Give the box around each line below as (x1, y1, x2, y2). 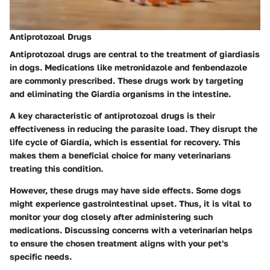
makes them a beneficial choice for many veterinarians (10, 150, 231, 161)
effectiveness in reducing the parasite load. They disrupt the (10, 124, 257, 134)
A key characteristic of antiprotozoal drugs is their (10, 110, 215, 121)
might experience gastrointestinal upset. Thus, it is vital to (10, 198, 251, 209)
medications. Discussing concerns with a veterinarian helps (10, 225, 253, 236)
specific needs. (10, 251, 72, 262)
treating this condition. (10, 163, 103, 174)
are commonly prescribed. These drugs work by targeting (10, 75, 243, 86)
